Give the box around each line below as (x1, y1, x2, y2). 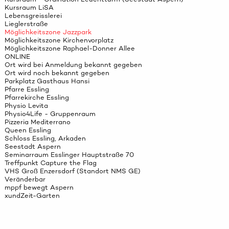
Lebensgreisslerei (4, 11, 62, 20)
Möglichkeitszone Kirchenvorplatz (4, 36, 113, 45)
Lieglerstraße (4, 19, 48, 29)
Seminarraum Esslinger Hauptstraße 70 (4, 150, 134, 159)
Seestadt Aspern (4, 142, 61, 151)
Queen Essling (4, 126, 51, 135)
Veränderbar (4, 175, 45, 184)
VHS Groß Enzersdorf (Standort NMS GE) (4, 167, 141, 176)
